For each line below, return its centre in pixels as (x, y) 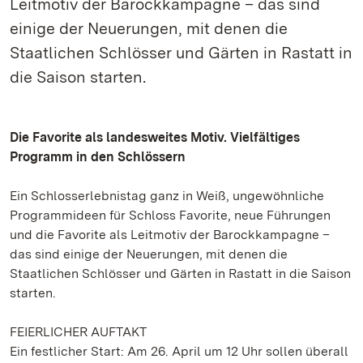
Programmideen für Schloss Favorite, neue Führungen (170, 215)
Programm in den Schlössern (98, 157)
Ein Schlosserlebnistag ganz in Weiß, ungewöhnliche (167, 196)
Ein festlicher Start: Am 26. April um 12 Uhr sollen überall (179, 351)
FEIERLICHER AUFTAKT (78, 332)
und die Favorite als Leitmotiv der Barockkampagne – (170, 235)
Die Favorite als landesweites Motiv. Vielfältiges (155, 137)
